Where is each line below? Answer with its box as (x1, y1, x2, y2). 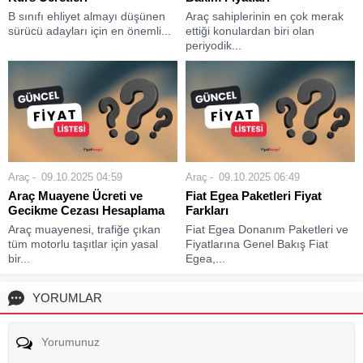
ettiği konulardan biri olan (186, 23, 314, 37)
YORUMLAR (32, 290, 102, 305)
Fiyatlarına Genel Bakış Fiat (186, 237, 328, 250)
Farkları (186, 203, 228, 217)
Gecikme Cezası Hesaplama (8, 203, 164, 217)
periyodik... (186, 38, 241, 52)
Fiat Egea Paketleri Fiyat (186, 188, 322, 203)
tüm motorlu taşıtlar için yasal (8, 237, 158, 250)
